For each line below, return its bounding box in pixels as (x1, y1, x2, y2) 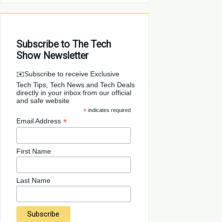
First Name (16, 147, 52, 156)
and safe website (16, 97, 70, 105)
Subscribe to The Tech (16, 39, 111, 50)
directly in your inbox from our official (16, 89, 132, 97)
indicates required (87, 107, 131, 113)
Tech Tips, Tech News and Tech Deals (16, 81, 135, 89)
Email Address (16, 117, 63, 125)
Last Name (16, 176, 51, 185)
